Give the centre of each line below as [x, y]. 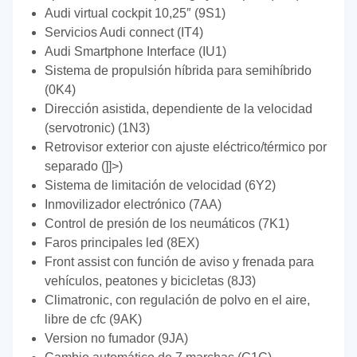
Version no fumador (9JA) [116, 339]
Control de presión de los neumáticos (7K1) [167, 224]
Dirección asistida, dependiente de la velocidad [178, 109]
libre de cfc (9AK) [93, 320]
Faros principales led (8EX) [122, 243]
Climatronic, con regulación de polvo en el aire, [177, 300]
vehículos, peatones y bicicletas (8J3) [150, 281]
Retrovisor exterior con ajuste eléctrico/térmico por [186, 147]
